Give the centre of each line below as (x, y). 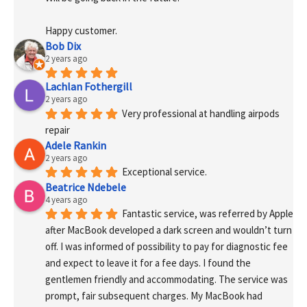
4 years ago (66, 199)
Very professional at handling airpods (201, 113)
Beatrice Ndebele (86, 187)
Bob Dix (63, 46)
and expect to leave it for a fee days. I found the (148, 263)
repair (58, 130)
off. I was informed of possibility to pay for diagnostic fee (167, 247)
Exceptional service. (164, 171)
